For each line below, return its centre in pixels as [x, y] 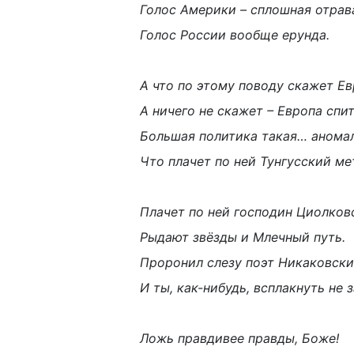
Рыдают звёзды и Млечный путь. [243, 237]
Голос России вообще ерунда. [235, 35]
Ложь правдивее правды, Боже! [239, 338]
